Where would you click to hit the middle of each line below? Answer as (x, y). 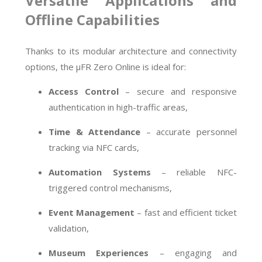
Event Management (92, 213)
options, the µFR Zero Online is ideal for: (106, 67)
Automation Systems (100, 172)
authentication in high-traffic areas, (118, 107)
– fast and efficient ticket (186, 213)
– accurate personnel (189, 132)
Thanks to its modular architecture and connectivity (131, 51)
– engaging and (193, 253)
